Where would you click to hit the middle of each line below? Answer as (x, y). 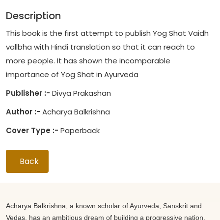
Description (33, 16)
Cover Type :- (32, 131)
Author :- (23, 112)
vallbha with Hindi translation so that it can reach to (100, 47)
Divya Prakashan (81, 93)
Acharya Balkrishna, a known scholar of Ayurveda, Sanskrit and (104, 206)
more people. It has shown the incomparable (88, 61)
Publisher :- (28, 93)
